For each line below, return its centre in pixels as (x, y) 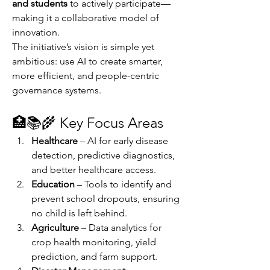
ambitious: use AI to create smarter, (87, 61)
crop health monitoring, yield (94, 242)
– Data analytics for (120, 228)
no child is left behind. (79, 213)
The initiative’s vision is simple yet (83, 47)
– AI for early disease (123, 141)
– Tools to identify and (123, 184)
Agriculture (55, 228)
